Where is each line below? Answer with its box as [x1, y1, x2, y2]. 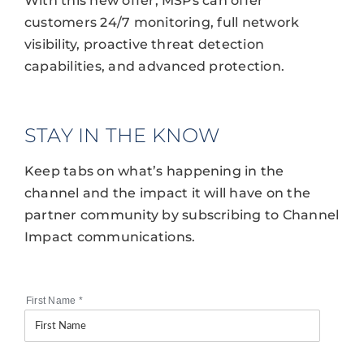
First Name [25, 295, 79, 307]
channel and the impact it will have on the [24, 185, 311, 201]
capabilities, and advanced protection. [24, 58, 285, 75]
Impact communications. [24, 229, 196, 245]
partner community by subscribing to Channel [24, 207, 340, 223]
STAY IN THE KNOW [24, 123, 219, 148]
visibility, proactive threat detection [24, 37, 265, 53]
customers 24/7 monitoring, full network [24, 15, 300, 31]
